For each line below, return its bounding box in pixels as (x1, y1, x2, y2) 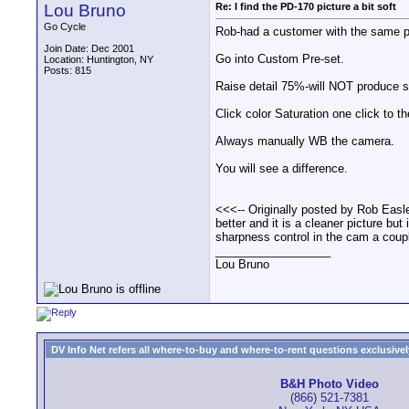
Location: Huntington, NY (44, 54, 153, 65)
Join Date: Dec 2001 (44, 43, 134, 54)
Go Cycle (44, 21, 86, 32)
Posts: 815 (44, 65, 91, 76)
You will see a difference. (215, 162, 348, 176)
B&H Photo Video (280, 377, 379, 392)
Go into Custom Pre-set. (215, 52, 344, 67)
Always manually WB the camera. (215, 134, 394, 149)
